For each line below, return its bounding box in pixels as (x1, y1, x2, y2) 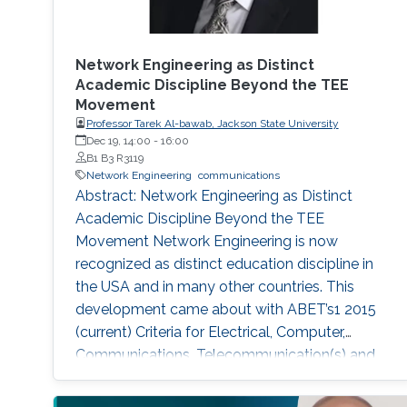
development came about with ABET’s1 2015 (74, 300, 376, 318)
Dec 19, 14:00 (85, 134, 151, 147)
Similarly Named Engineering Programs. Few (74, 368, 371, 386)
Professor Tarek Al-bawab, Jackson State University (85, 116, 339, 130)
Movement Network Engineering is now (74, 232, 338, 250)
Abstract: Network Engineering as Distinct (74, 186, 352, 204)
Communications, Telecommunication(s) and (74, 345, 375, 363)
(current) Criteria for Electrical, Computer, (74, 323, 345, 341)
